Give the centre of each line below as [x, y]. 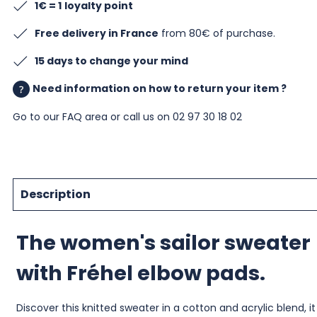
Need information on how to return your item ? [159, 88]
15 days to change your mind [111, 61]
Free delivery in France [96, 33]
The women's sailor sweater [163, 243]
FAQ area [85, 117]
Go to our [37, 117]
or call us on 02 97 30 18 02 [174, 117]
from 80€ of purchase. [217, 33]
